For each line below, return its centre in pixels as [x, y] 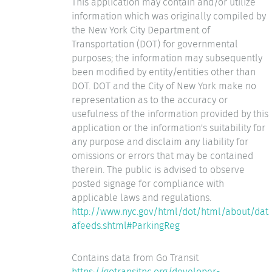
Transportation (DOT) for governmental [155, 44]
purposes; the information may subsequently [167, 58]
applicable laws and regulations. [141, 197]
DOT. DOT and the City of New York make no [164, 86]
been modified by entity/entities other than [164, 72]
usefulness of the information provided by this [170, 114]
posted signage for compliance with [148, 183]
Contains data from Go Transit [135, 257]
